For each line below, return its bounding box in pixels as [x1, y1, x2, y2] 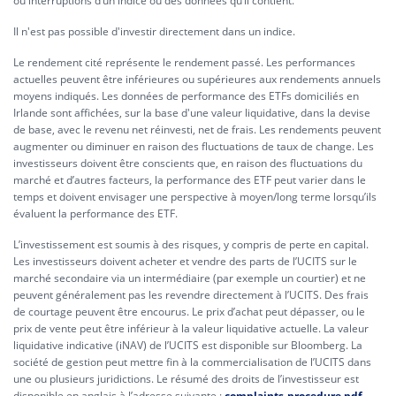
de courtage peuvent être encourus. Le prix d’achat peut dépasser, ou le [13, 304, 365, 319]
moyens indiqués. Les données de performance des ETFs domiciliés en [13, 88, 359, 103]
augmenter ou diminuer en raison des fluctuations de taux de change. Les [13, 139, 374, 154]
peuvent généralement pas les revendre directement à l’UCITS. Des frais [13, 287, 369, 302]
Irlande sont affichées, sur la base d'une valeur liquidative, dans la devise [13, 105, 370, 120]
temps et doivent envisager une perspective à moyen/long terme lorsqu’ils [13, 189, 377, 204]
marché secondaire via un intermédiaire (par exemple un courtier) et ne [13, 270, 366, 286]
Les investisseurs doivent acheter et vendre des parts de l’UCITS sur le [13, 254, 357, 269]
